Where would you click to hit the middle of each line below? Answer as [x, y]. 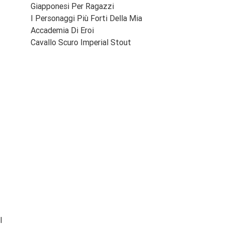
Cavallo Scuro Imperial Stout [81, 42]
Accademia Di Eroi [62, 30]
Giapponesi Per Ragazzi [72, 6]
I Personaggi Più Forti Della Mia [86, 18]
